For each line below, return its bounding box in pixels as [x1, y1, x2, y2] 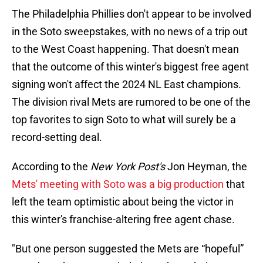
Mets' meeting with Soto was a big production [12, 178, 224, 191]
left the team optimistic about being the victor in [12, 195, 234, 208]
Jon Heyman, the [165, 160, 247, 173]
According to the [12, 160, 90, 173]
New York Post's [90, 160, 165, 173]
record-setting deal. [12, 131, 102, 144]
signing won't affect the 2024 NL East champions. [12, 78, 241, 91]
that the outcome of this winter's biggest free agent [12, 60, 249, 73]
